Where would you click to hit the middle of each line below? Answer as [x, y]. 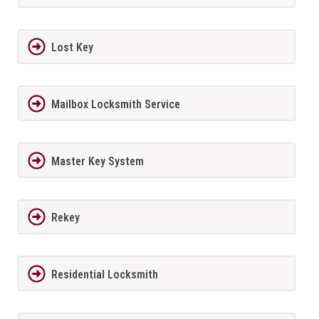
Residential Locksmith [104, 275]
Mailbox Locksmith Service [115, 104]
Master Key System [97, 161]
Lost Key [72, 48]
